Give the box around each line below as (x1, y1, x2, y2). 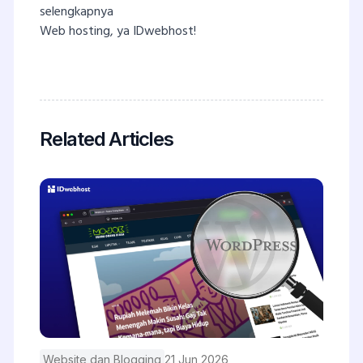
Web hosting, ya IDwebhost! (40, 21, 196, 43)
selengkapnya (40, 2, 113, 23)
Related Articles (40, 127, 173, 152)
